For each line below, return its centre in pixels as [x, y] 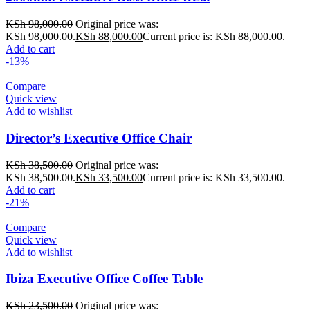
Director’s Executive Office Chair [99, 138]
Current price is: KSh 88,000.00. [214, 37]
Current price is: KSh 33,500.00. [214, 177]
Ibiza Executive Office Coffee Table [104, 279]
